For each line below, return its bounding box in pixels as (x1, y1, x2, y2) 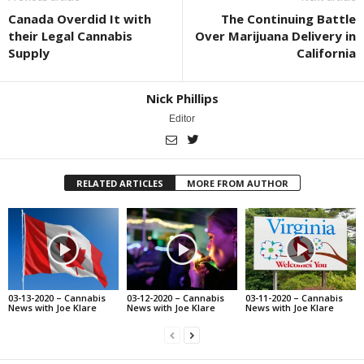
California (297, 44, 356, 61)
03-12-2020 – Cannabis (126, 292, 224, 305)
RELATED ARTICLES (76, 176, 163, 189)
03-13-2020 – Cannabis (8, 292, 106, 305)
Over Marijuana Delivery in (195, 27, 356, 44)
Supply (8, 44, 50, 61)
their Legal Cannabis (8, 27, 132, 44)
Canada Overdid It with (8, 10, 151, 27)
